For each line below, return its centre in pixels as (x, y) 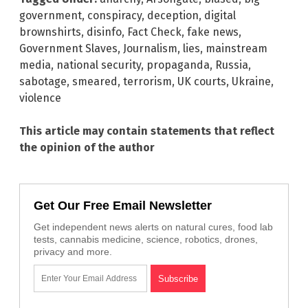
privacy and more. (73, 251)
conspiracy (114, 15)
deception (173, 15)
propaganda (178, 65)
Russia (232, 65)
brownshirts (50, 32)
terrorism (147, 81)
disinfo (104, 32)
